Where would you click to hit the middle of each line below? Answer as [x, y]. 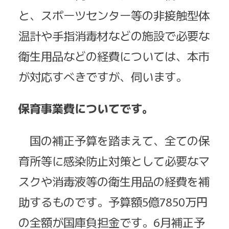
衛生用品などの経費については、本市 [114, 55]
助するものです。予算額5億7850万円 [113, 201]
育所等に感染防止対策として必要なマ [114, 160]
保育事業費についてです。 [86, 108]
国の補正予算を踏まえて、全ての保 [114, 140]
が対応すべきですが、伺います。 [103, 76]
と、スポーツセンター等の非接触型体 [114, 15]
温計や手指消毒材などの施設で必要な [114, 35]
